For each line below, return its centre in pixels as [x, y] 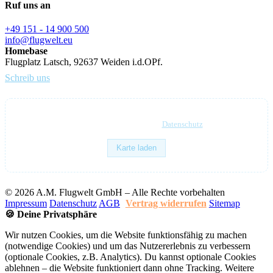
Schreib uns [27, 77]
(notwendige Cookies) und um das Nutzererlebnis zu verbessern [128, 246]
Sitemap [224, 203]
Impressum [26, 203]
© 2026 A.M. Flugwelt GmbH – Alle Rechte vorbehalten [115, 192]
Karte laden [136, 148]
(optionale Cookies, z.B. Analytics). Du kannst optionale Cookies [130, 257]
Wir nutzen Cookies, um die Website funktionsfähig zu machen [126, 235]
